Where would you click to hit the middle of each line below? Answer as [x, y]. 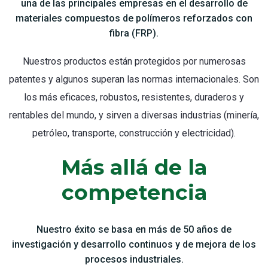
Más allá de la [134, 167]
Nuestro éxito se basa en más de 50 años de [134, 229]
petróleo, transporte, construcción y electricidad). [134, 133]
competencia [134, 192]
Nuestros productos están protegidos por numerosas [134, 61]
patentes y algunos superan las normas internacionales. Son [134, 79]
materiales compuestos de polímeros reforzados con [134, 18]
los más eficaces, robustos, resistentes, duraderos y [134, 97]
